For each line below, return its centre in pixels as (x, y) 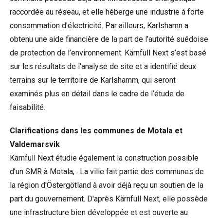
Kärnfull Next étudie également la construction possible (104, 158)
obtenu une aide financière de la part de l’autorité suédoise (109, 39)
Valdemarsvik (35, 144)
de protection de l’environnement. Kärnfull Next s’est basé (108, 53)
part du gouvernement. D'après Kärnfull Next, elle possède (109, 199)
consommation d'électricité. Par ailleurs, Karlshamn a (99, 26)
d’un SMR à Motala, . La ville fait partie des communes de (107, 172)
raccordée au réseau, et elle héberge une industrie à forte (107, 12)
